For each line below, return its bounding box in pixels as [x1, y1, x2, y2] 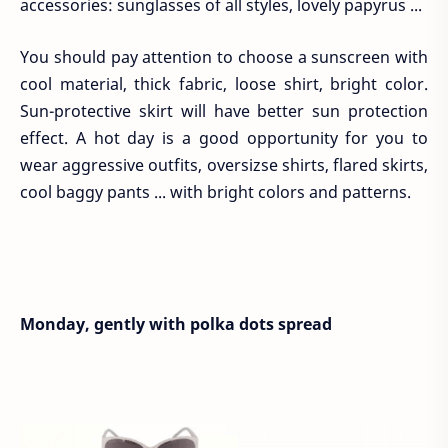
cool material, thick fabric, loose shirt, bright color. [20, 73, 428, 96]
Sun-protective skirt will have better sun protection [20, 100, 428, 123]
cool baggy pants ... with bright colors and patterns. [20, 181, 411, 204]
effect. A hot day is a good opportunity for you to [20, 127, 428, 150]
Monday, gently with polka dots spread [20, 312, 332, 335]
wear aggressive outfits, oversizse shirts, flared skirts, [20, 154, 428, 177]
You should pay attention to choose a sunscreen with [20, 46, 428, 69]
